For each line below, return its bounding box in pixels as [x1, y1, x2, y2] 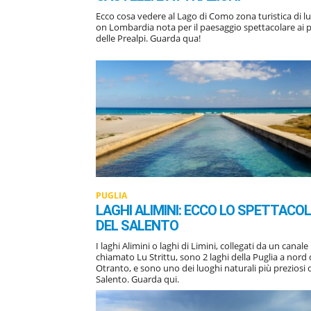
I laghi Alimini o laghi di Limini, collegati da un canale [96, 239, 308, 252]
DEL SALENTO [96, 217, 178, 234]
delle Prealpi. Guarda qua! [96, 31, 201, 44]
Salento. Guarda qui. [96, 272, 179, 285]
